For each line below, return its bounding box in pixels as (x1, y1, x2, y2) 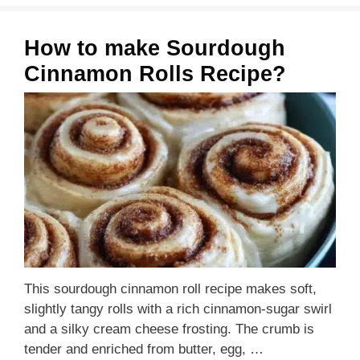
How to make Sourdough (24, 35, 285, 60)
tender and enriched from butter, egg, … (24, 341, 264, 357)
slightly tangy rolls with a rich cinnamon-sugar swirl (24, 301, 332, 317)
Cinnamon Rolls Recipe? (24, 61, 286, 86)
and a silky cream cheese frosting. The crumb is (24, 321, 314, 337)
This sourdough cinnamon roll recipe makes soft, (24, 280, 317, 297)
